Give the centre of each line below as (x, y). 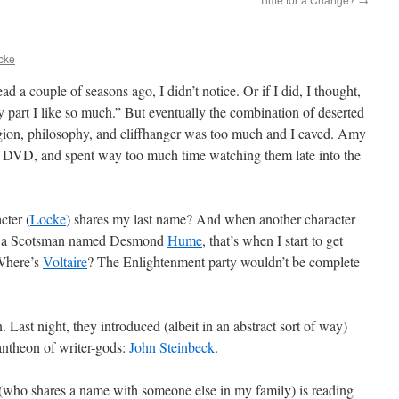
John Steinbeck (172, 347)
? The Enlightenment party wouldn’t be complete (224, 261)
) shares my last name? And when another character (211, 219)
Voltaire (65, 261)
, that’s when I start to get (273, 240)
